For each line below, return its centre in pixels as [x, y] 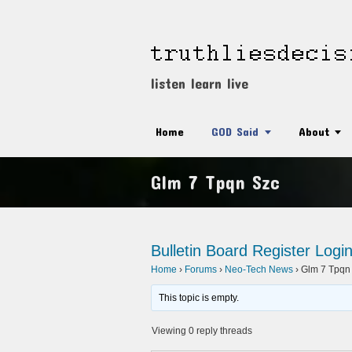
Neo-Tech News [259, 269]
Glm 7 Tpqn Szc [215, 182]
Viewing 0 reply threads [202, 331]
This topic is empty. [199, 298]
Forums [201, 269]
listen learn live [200, 83]
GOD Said [235, 131]
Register [281, 251]
